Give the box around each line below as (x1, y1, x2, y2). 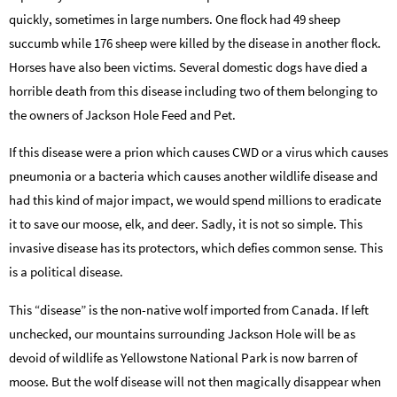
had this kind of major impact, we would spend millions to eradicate (9, 191, 381, 209)
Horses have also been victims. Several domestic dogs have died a (9, 58, 368, 76)
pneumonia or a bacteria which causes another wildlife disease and (9, 167, 378, 185)
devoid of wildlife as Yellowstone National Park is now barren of (9, 348, 357, 366)
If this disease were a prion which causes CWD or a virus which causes (9, 144, 388, 161)
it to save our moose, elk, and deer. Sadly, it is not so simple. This (9, 215, 362, 233)
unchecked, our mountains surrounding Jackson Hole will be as (9, 324, 355, 342)
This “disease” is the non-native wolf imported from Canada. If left (9, 300, 369, 318)
